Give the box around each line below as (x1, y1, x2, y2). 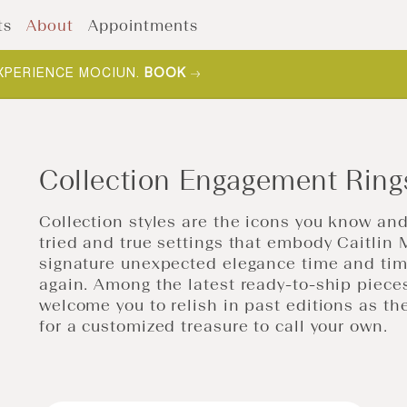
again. (38, 274, 94, 294)
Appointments (88, 15, 198, 35)
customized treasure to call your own (82, 316, 383, 336)
